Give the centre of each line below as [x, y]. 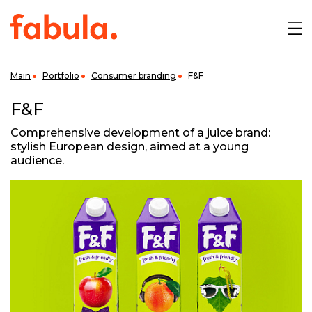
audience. [37, 161]
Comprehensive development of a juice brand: [140, 133]
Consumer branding [134, 76]
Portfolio [61, 76]
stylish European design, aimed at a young [130, 147]
